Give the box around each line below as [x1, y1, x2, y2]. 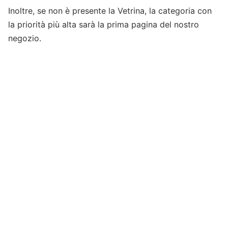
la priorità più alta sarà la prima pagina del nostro [8, 19, 199, 30]
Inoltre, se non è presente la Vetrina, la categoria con [8, 6, 212, 16]
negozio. [8, 33, 41, 44]
